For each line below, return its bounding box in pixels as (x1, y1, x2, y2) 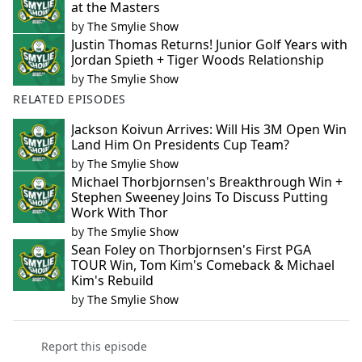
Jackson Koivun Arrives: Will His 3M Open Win (71, 120, 347, 139)
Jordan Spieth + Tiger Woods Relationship (71, 51, 324, 69)
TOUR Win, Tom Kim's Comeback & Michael (71, 256, 335, 275)
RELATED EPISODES (13, 91, 127, 107)
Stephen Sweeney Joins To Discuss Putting (71, 188, 328, 207)
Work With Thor (71, 204, 168, 222)
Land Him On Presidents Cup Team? (71, 136, 289, 154)
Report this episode (40, 339, 147, 355)
